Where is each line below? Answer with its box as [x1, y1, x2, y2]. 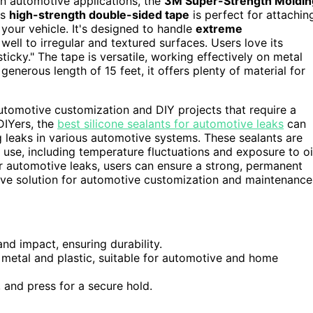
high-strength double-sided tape [9, 8, 189, 22]
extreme [196, 22, 242, 36]
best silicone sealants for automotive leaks [57, 117, 284, 131]
